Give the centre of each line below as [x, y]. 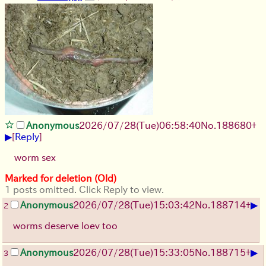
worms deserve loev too [65, 226]
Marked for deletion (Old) [61, 178]
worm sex [35, 158]
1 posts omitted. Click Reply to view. [84, 190]
